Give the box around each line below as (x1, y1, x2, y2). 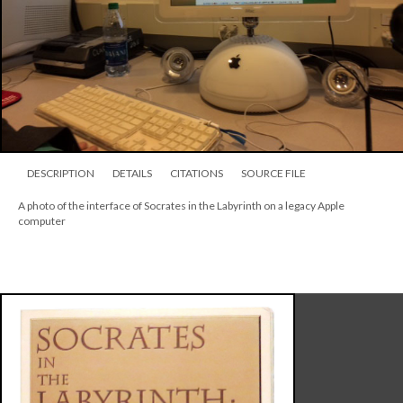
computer (18, 214, 66, 228)
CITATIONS (170, 166, 223, 180)
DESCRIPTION (27, 166, 94, 180)
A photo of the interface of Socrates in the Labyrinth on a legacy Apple (18, 199, 345, 212)
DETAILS (112, 166, 152, 180)
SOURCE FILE (241, 166, 306, 180)
